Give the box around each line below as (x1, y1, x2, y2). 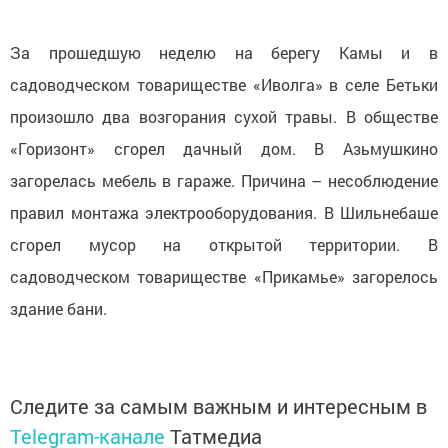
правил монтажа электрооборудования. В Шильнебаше (10, 202, 438, 224)
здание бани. (10, 298, 107, 320)
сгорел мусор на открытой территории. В (10, 234, 438, 256)
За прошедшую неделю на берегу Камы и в (10, 42, 438, 64)
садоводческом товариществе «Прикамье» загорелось (10, 266, 438, 288)
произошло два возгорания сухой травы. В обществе (10, 106, 438, 128)
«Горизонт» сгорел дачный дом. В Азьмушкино (10, 138, 438, 160)
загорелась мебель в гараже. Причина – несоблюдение (10, 170, 438, 192)
